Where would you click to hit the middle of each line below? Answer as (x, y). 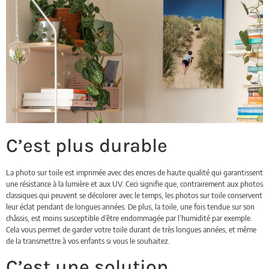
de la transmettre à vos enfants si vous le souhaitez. (88, 241)
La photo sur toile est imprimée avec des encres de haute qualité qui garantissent (134, 173)
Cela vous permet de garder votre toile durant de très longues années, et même (131, 230)
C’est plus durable (87, 146)
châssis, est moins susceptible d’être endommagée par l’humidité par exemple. (129, 218)
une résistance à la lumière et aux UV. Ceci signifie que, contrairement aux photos (134, 184)
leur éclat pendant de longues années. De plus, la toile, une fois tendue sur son (130, 207)
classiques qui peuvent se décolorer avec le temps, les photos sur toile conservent (134, 195)
